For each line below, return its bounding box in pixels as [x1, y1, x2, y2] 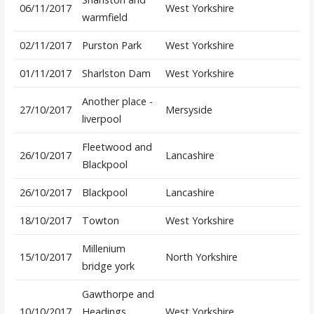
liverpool [81, 112, 121, 126]
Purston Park [81, 39, 142, 53]
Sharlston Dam [81, 67, 151, 81]
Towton [81, 214, 119, 228]
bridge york [81, 259, 135, 273]
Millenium [81, 242, 125, 256]
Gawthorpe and [81, 287, 154, 301]
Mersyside [165, 103, 212, 117]
